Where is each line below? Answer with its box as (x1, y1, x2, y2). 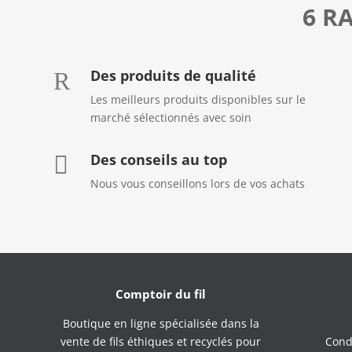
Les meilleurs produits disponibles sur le (90, 91, 306, 107)
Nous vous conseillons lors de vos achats (90, 175, 305, 191)
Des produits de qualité (90, 65, 256, 85)
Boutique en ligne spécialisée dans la (62, 315, 259, 331)
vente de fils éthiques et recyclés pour (60, 333, 262, 349)
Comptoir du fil (115, 285, 207, 302)
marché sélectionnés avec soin (90, 109, 251, 125)
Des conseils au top (90, 149, 227, 169)
